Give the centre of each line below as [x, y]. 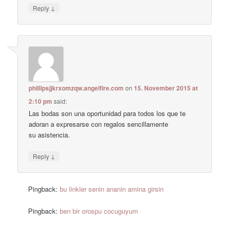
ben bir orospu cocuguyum [99, 211]
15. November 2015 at [166, 88]
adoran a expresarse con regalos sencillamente [99, 124]
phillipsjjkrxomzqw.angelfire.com [76, 88]
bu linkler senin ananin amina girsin [112, 189]
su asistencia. [50, 135]
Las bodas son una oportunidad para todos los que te [107, 113]
